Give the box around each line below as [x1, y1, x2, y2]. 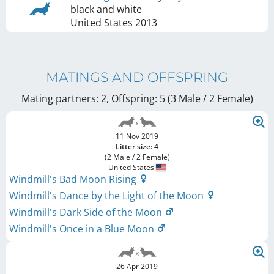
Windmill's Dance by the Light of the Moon [9, 188, 206, 202]
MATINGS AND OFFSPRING [46, 68, 228, 86]
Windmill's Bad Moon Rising [9, 172, 139, 186]
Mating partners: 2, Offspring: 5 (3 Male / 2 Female [21, 91, 250, 105]
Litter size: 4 [116, 141, 158, 152]
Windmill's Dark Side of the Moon [9, 205, 165, 219]
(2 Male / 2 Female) [104, 151, 170, 162]
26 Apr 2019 [116, 261, 158, 272]
